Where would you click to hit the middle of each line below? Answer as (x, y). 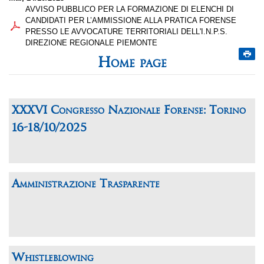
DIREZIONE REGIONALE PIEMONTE (91, 43)
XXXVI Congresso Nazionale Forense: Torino (129, 110)
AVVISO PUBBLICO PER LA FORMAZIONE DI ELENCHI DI (130, 9)
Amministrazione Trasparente (86, 184)
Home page (132, 63)
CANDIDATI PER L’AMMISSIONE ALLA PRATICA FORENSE (131, 21)
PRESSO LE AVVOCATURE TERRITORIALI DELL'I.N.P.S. (126, 32)
